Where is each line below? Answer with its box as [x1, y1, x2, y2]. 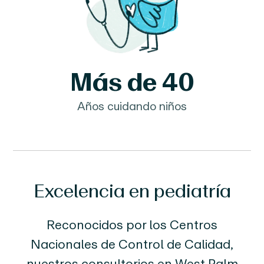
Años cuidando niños [77, 98, 187, 113]
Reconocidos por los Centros [47, 216, 217, 233]
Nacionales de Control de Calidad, [31, 236, 233, 252]
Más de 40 [70, 65, 194, 97]
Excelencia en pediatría [33, 179, 231, 202]
